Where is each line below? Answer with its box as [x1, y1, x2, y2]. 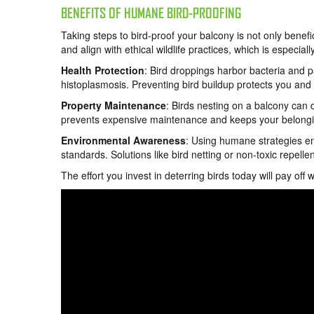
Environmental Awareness [61, 132, 186, 147]
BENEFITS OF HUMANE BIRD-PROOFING [61, 4, 241, 21]
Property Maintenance [61, 97, 166, 112]
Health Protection [61, 62, 144, 77]
